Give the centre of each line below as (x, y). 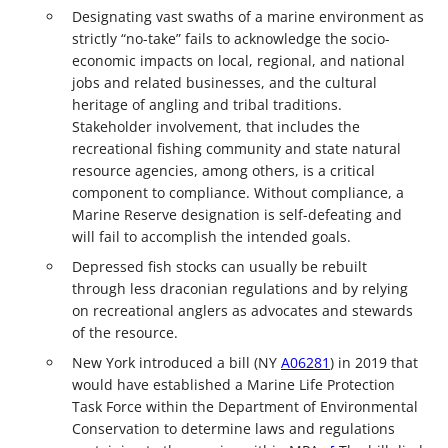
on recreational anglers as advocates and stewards (242, 310)
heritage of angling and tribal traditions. (207, 104)
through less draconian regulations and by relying (240, 288)
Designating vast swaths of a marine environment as (248, 16)
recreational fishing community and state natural (236, 148)
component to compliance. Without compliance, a (238, 192)
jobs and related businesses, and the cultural (224, 82)
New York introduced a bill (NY (176, 362)
